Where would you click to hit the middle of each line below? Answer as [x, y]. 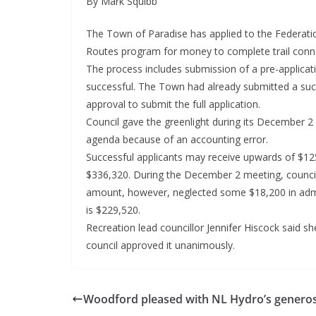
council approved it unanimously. [160, 245]
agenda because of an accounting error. [177, 140]
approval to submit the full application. [173, 104]
